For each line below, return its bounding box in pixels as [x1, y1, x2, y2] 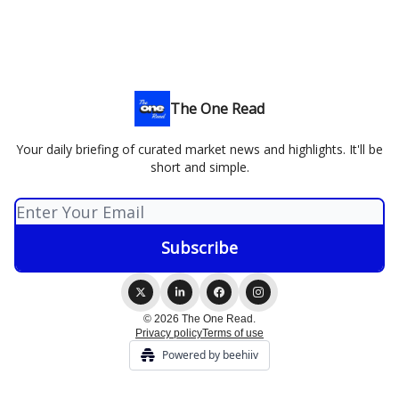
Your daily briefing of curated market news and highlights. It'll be [16, 141, 383, 158]
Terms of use [202, 327, 264, 339]
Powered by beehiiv [162, 347, 258, 362]
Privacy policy [135, 327, 202, 339]
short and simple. [150, 159, 249, 175]
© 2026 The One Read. [143, 313, 256, 325]
